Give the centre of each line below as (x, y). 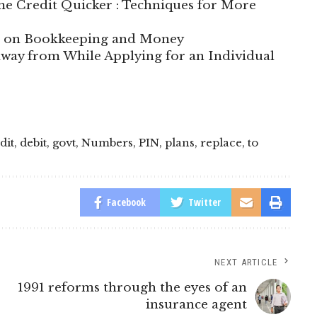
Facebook (126, 202)
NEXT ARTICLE (246, 262)
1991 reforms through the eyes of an (132, 287)
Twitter (204, 202)
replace (221, 142)
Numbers (107, 142)
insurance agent (196, 304)
